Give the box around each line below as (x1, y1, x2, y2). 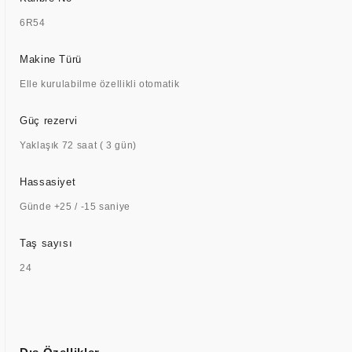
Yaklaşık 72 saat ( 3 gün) (20, 140, 137, 151)
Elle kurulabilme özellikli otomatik (20, 79, 180, 90)
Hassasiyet (20, 176, 76, 188)
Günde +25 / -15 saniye (20, 201, 130, 212)
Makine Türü (20, 53, 82, 65)
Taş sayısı (20, 237, 73, 249)
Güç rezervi (20, 115, 78, 126)
